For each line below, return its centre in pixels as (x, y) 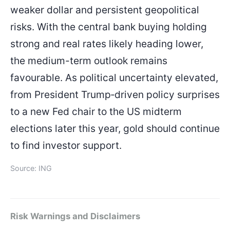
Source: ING (31, 168)
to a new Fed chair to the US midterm (96, 112)
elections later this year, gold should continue (115, 129)
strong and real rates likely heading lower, (107, 44)
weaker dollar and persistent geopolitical (105, 10)
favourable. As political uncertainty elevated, (114, 78)
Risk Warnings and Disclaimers (75, 216)
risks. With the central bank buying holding (109, 27)
